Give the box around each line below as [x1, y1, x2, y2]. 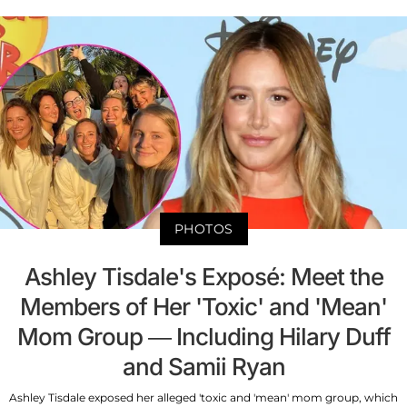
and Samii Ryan [122, 352, 285, 382]
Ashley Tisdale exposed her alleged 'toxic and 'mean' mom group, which [9, 391, 398, 405]
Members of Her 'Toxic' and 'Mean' [20, 293, 387, 322]
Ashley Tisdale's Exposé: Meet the [24, 263, 383, 292]
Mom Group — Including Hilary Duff [16, 323, 391, 352]
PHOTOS [174, 221, 233, 238]
